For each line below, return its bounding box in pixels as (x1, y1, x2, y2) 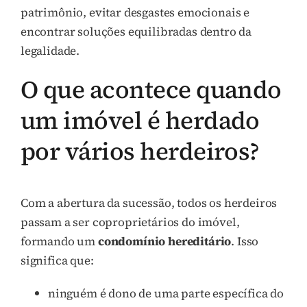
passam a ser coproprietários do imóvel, (21, 213, 240, 230)
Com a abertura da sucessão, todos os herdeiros (21, 194, 278, 211)
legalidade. (21, 42, 80, 59)
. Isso (231, 232, 259, 249)
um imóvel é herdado (21, 103, 260, 137)
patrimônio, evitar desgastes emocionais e (21, 3, 250, 21)
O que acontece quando (21, 72, 282, 106)
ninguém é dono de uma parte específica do (48, 284, 284, 302)
